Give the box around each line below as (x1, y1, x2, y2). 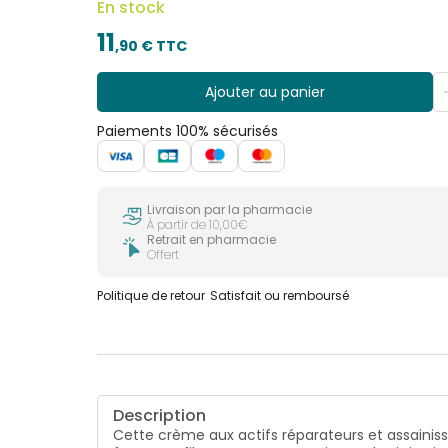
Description (113, 404, 207, 428)
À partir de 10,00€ (147, 216, 249, 234)
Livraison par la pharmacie (147, 201, 313, 219)
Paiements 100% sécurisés (97, 120, 279, 141)
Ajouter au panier (204, 81, 325, 102)
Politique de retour (97, 287, 206, 305)
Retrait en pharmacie (147, 231, 277, 249)
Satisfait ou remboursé (210, 287, 350, 305)
